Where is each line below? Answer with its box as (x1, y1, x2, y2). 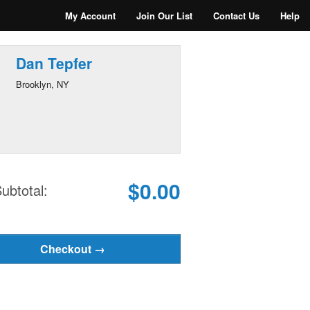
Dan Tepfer (15, 53, 92, 73)
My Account (65, 9, 116, 22)
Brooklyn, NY (15, 77, 69, 91)
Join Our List (136, 9, 192, 22)
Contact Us (213, 9, 259, 22)
